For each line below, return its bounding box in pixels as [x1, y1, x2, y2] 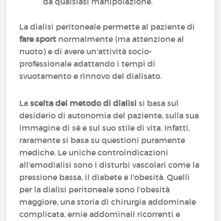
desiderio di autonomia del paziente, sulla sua [19, 110, 199, 120]
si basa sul [137, 98, 179, 108]
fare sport [19, 34, 57, 44]
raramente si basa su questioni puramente [19, 135, 185, 145]
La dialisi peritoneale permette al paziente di [19, 22, 195, 32]
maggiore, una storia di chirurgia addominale [19, 197, 196, 207]
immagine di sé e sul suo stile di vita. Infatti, [19, 123, 190, 133]
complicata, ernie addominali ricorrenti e [19, 209, 181, 219]
